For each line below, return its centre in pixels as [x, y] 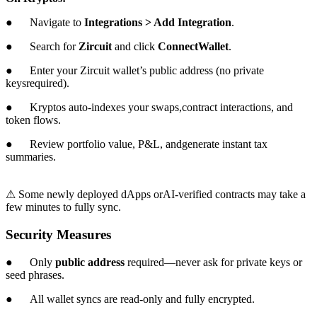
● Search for [42, 47]
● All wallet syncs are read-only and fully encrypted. [130, 299]
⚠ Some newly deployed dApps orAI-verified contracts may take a [156, 195]
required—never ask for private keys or [213, 262]
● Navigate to [45, 23]
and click [135, 47]
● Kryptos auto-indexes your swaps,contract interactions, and [149, 108]
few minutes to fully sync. [63, 207]
